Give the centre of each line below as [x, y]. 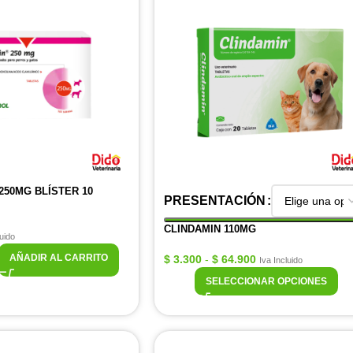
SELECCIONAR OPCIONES [266, 281]
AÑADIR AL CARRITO [58, 258]
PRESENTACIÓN [215, 201]
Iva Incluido [281, 260]
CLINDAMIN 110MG [210, 229]
